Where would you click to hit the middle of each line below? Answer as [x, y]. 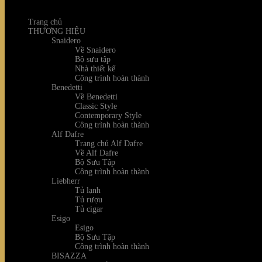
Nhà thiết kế [95, 68]
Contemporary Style [108, 115]
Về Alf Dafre [96, 153]
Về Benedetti [96, 96]
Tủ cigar [89, 209]
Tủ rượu [89, 199]
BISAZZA [69, 256]
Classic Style [96, 106]
